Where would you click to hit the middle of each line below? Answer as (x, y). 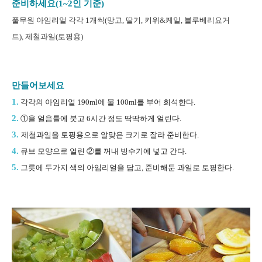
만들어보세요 (38, 85)
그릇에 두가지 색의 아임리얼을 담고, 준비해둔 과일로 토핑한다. (127, 167)
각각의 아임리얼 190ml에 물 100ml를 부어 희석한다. (108, 102)
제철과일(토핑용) (55, 36)
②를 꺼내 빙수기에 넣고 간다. (137, 151)
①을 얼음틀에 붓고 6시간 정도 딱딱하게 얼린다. (101, 118)
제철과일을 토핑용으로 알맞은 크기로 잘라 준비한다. (110, 135)
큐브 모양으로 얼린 (53, 151)
